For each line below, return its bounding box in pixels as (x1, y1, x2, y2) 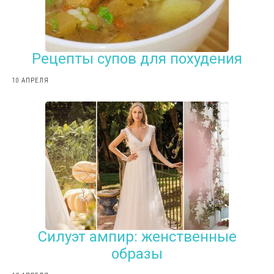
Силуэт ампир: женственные (37, 228, 237, 245)
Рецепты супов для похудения (32, 50, 242, 67)
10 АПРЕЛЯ (12, 76, 49, 84)
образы (111, 245, 163, 262)
